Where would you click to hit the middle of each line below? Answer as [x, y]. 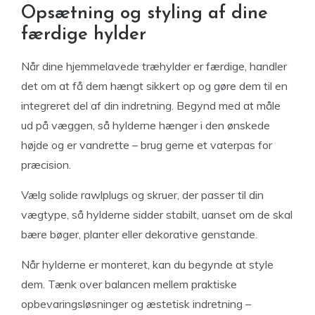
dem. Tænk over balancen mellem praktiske [129, 284]
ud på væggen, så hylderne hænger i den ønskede [146, 125]
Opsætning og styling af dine [144, 13]
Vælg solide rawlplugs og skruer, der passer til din [142, 194]
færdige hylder [84, 34]
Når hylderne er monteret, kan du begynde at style [147, 264]
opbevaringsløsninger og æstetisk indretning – [136, 303]
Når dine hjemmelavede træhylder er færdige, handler [154, 66]
